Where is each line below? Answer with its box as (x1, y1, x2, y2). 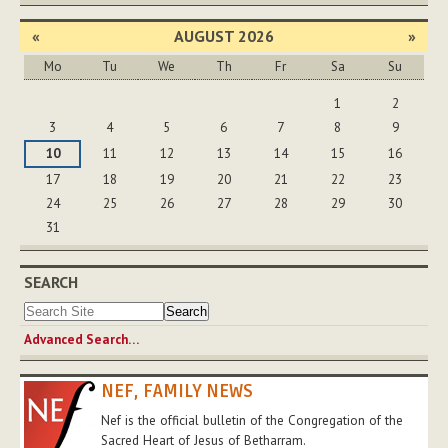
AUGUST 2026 (174, 26, 274, 47)
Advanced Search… (24, 330, 139, 348)
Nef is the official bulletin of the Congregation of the (101, 411, 403, 429)
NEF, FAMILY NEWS (101, 379, 253, 402)
